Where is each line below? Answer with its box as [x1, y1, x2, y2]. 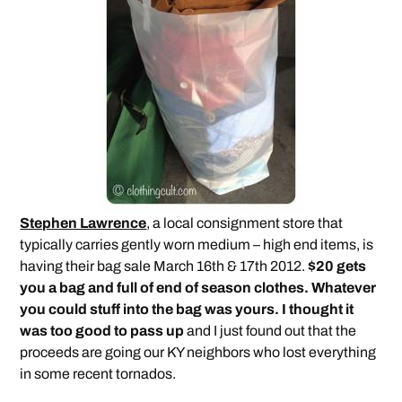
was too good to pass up [20, 323, 185, 339]
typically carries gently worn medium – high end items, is [20, 237, 374, 253]
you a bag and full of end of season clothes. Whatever [20, 280, 377, 296]
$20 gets [308, 258, 367, 275]
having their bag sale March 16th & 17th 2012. [20, 258, 309, 275]
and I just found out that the [184, 323, 357, 339]
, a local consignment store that [146, 215, 344, 232]
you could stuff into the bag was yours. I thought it [20, 301, 354, 318]
